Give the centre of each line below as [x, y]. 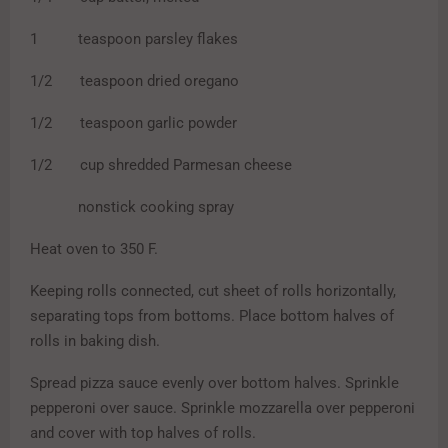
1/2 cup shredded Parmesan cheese [161, 165]
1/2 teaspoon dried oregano [134, 81]
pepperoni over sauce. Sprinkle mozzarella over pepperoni [222, 408]
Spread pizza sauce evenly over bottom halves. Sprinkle [214, 383]
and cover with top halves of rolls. [143, 433]
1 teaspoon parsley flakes [134, 39]
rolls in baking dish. [97, 341]
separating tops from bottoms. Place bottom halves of [212, 316]
